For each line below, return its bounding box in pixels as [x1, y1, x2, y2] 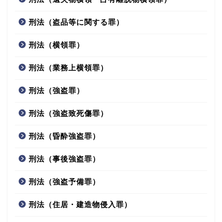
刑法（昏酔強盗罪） [29, 131, 100, 140]
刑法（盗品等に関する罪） [29, 17, 124, 26]
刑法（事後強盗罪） [29, 154, 100, 163]
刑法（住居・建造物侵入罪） [29, 200, 132, 209]
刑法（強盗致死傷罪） [29, 109, 108, 117]
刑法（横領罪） [29, 40, 84, 49]
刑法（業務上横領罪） [29, 63, 108, 72]
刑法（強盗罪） [29, 86, 84, 95]
